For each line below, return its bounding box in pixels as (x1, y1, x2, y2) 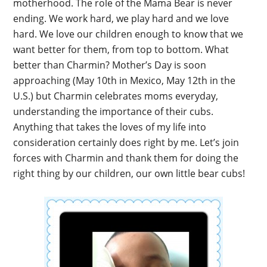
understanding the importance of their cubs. (13, 105, 214, 118)
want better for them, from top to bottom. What (13, 43, 229, 56)
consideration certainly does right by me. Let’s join (13, 136, 240, 149)
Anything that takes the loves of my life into (13, 120, 207, 133)
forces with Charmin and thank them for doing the (13, 151, 239, 164)
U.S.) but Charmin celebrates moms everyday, (13, 89, 219, 103)
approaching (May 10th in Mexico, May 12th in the (13, 74, 236, 87)
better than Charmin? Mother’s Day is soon (13, 58, 207, 72)
